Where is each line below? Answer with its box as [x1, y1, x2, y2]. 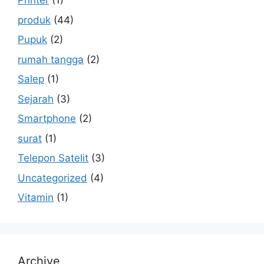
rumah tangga [18, 53, 84, 65]
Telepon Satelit [18, 152, 88, 164]
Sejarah [18, 93, 54, 105]
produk [18, 14, 51, 26]
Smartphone [18, 113, 76, 125]
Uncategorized [18, 171, 87, 184]
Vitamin [18, 192, 54, 204]
